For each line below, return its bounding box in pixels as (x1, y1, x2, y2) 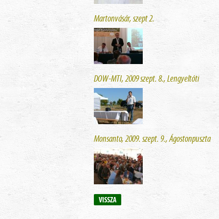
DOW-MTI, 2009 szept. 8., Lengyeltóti (94, 73, 199, 84)
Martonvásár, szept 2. (94, 13, 154, 24)
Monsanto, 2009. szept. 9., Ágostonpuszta (94, 133, 211, 144)
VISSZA (99, 195, 116, 204)
